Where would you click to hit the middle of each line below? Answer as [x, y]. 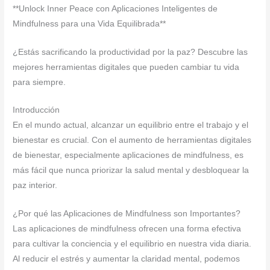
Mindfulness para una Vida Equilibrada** [89, 24]
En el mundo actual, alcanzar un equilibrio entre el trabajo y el [131, 125]
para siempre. [39, 82]
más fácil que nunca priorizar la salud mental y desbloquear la [131, 171]
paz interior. [35, 186]
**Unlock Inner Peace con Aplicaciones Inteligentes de [115, 8]
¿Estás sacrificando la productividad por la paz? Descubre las [130, 52]
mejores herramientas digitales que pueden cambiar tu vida [126, 67]
